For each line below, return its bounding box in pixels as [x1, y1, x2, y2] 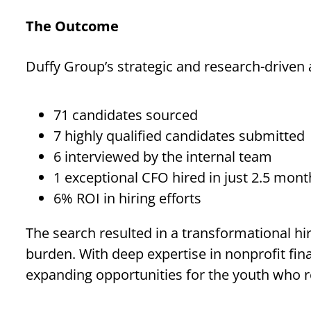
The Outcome [25, 17, 119, 35]
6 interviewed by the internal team [53, 147, 272, 166]
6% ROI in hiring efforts [53, 189, 201, 208]
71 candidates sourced [53, 106, 198, 124]
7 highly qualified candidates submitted [53, 126, 305, 145]
